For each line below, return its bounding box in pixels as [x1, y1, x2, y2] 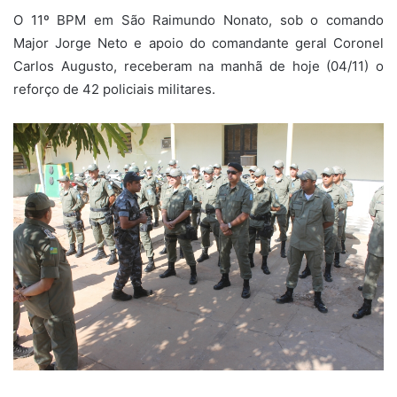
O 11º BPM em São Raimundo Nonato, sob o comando [13, 11, 384, 28]
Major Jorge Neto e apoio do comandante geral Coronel [13, 34, 384, 51]
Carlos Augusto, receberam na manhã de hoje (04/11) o [13, 57, 384, 74]
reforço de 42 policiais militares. [13, 80, 215, 97]
